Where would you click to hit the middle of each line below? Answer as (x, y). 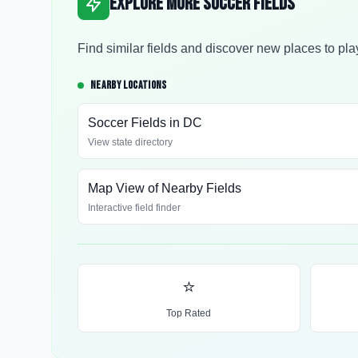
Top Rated (189, 313)
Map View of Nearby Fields (165, 188)
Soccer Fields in (135, 123)
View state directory (130, 142)
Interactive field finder (134, 208)
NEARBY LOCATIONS (129, 85)
